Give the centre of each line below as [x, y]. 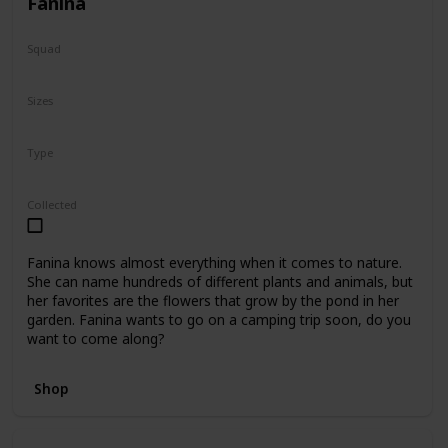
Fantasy [59, 69]
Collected [51, 204]
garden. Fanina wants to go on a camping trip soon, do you [218, 320]
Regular [58, 173]
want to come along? [95, 339]
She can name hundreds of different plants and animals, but [219, 282]
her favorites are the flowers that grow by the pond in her [212, 301]
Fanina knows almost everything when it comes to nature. [214, 263]
